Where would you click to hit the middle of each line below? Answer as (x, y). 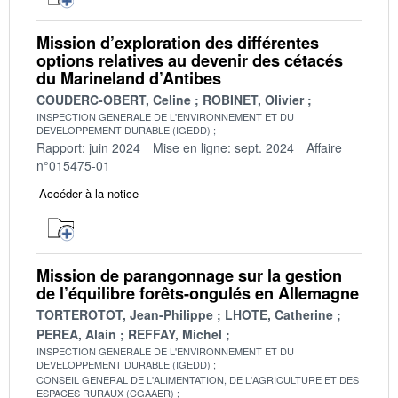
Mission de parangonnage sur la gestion (189, 275)
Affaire (324, 147)
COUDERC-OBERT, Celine (114, 99)
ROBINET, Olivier (253, 99)
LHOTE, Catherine (279, 314)
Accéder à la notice (89, 193)
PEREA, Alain (76, 334)
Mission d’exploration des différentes (178, 42)
